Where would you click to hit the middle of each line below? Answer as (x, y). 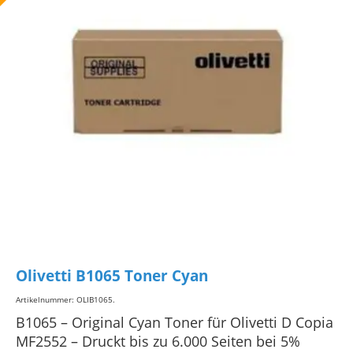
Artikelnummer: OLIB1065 (64, 299)
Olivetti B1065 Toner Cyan (112, 276)
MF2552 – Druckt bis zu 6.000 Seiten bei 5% (158, 341)
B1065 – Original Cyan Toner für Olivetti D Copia (175, 322)
